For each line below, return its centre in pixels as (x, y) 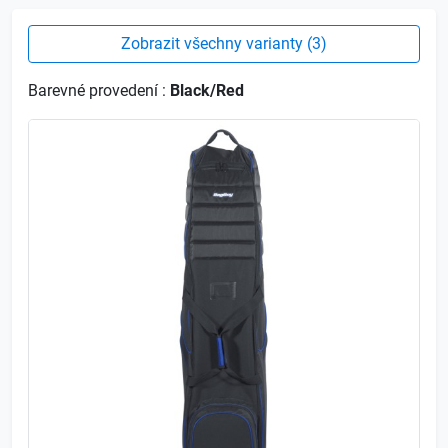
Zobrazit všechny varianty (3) (224, 43)
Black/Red (207, 90)
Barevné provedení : (99, 90)
